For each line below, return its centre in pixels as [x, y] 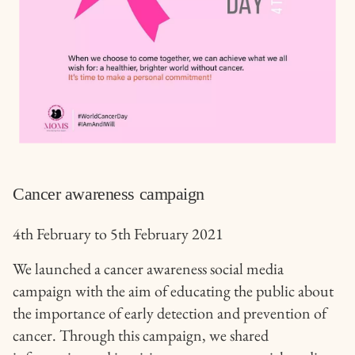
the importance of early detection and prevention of [170, 313]
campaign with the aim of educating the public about [173, 291]
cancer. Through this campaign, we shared [141, 336]
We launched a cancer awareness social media [148, 269]
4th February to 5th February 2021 [118, 234]
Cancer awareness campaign [109, 194]
